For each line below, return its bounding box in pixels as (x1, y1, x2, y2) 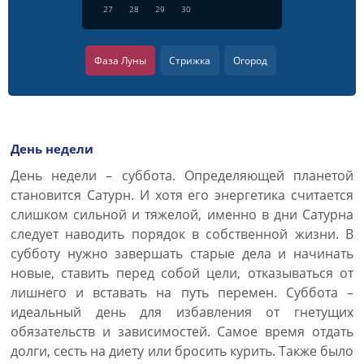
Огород (233, 54, 267, 67)
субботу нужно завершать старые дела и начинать (11, 245, 353, 262)
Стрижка (169, 54, 210, 67)
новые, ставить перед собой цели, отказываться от (11, 264, 353, 282)
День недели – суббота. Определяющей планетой (11, 167, 353, 184)
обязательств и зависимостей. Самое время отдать (11, 323, 353, 340)
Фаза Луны (94, 54, 146, 67)
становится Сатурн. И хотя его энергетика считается (11, 186, 353, 204)
